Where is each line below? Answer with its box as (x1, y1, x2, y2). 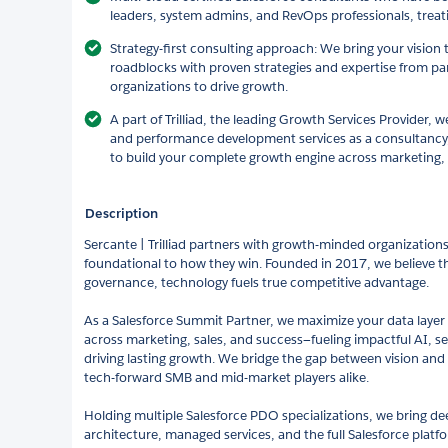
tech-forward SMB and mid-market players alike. (84, 368, 369, 386)
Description (85, 204, 158, 222)
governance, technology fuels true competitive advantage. (84, 273, 429, 291)
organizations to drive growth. (110, 77, 288, 95)
